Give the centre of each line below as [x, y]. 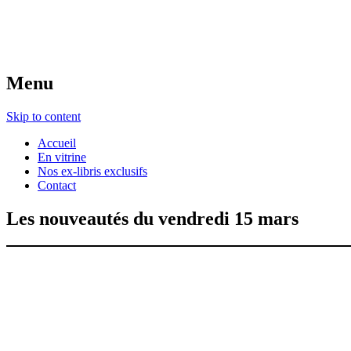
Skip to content [43, 117]
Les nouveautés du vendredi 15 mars [152, 219]
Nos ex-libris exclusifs [92, 172]
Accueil [57, 143]
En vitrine [62, 157]
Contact [57, 186]
